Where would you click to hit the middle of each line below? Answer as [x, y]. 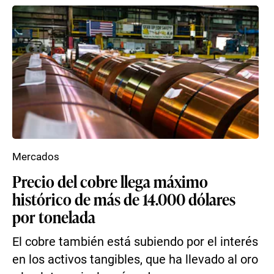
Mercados [36, 157]
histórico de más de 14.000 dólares [124, 199]
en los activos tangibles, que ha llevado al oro [135, 260]
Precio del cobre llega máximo [110, 181]
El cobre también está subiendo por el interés [135, 242]
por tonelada [54, 217]
